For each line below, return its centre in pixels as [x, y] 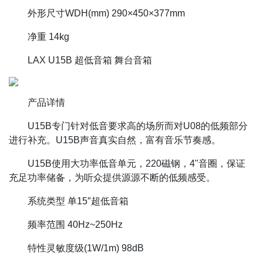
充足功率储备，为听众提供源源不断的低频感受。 [112, 177]
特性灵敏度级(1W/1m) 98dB [86, 248]
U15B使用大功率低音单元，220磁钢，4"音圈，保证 [136, 163]
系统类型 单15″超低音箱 [78, 201]
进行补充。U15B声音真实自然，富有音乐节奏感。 [115, 140]
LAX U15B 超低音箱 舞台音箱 [90, 60]
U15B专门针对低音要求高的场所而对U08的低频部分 [138, 126]
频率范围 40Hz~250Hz [75, 224]
